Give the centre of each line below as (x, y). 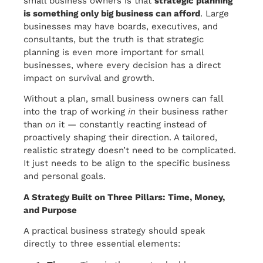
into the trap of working (76, 112)
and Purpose (50, 210)
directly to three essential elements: (102, 244)
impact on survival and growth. (89, 78)
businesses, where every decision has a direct (122, 65)
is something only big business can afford (112, 13)
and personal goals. (65, 176)
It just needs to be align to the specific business (127, 163)
